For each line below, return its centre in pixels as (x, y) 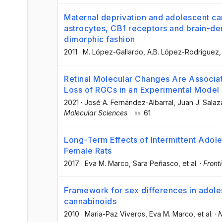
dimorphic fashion (100, 39)
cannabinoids (90, 201)
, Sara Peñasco (154, 163)
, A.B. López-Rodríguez (181, 52)
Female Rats (88, 150)
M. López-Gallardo (113, 52)
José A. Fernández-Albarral (129, 102)
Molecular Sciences (96, 112)
